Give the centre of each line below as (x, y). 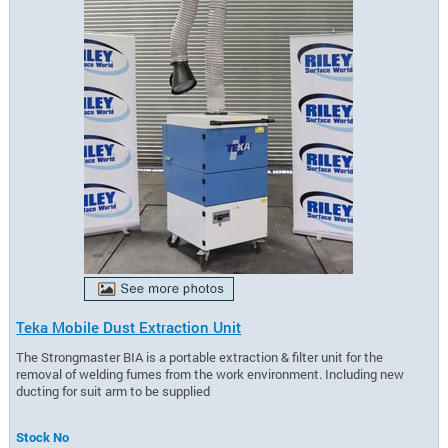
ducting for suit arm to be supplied (113, 391)
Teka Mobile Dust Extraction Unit (129, 326)
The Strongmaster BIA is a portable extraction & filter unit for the (200, 357)
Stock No (43, 437)
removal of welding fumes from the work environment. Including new (210, 374)
